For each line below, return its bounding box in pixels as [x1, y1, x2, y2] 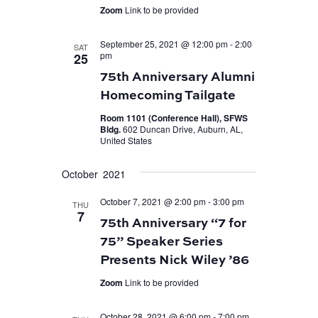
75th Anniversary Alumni [99, 66, 255, 85]
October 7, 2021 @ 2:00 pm [99, 194, 206, 207]
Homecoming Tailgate [99, 84, 236, 104]
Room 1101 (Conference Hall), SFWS [99, 111, 248, 124]
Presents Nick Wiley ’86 [99, 249, 249, 268]
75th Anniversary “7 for [99, 212, 246, 231]
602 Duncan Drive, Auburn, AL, [122, 122, 243, 135]
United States [99, 133, 152, 146]
